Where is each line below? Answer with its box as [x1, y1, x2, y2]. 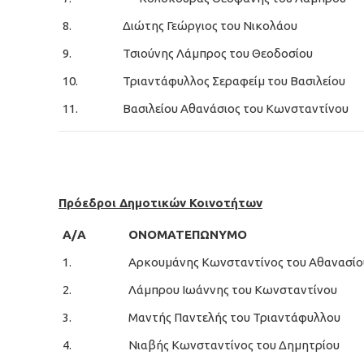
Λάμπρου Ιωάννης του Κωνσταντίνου [128, 283, 337, 297]
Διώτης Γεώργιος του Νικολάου [123, 19, 297, 32]
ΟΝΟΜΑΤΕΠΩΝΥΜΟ [128, 227, 247, 241]
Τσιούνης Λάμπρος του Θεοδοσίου [123, 46, 313, 60]
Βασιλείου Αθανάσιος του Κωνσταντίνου [123, 102, 349, 115]
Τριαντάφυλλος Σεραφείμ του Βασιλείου [123, 74, 345, 88]
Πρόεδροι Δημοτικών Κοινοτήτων [58, 196, 262, 210]
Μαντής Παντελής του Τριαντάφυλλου [128, 310, 340, 324]
